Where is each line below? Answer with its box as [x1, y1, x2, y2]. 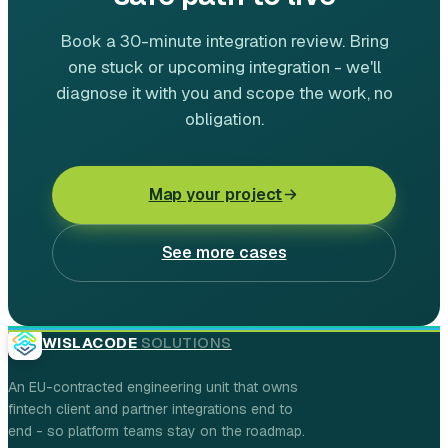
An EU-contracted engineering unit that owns [8, 377, 298, 396]
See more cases [161, 242, 287, 264]
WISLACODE [42, 333, 141, 353]
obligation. [184, 107, 264, 130]
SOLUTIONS [140, 333, 232, 353]
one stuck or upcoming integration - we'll [67, 55, 381, 78]
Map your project [148, 184, 283, 206]
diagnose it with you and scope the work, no [55, 81, 393, 104]
